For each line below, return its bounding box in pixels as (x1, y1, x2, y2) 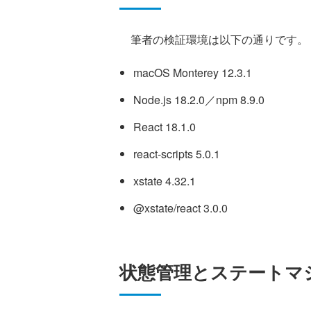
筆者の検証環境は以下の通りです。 (119, 31, 308, 48)
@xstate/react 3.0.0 (133, 200, 228, 217)
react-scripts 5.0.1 (133, 146, 220, 162)
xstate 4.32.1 (133, 173, 196, 190)
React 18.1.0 (133, 119, 196, 135)
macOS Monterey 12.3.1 (133, 65, 252, 81)
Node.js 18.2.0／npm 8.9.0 (133, 92, 264, 108)
